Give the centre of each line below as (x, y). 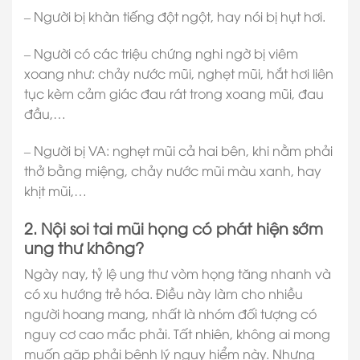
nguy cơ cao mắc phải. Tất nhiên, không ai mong (177, 334)
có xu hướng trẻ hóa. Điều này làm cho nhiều (164, 294)
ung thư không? (84, 246)
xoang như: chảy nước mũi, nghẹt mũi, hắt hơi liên (179, 74)
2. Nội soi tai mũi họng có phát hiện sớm (174, 227)
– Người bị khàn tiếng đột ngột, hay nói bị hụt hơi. (175, 16)
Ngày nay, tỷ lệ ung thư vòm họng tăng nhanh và (178, 274)
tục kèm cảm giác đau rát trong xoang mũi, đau (174, 94)
